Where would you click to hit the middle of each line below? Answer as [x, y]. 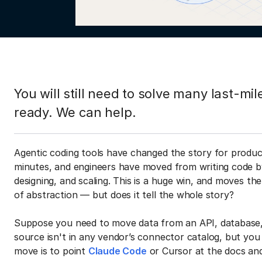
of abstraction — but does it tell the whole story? [124, 194]
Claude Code [117, 251]
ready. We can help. [75, 112]
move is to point [51, 251]
